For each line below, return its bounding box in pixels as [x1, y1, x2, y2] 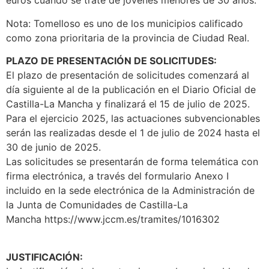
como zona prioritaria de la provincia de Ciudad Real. [6, 31, 249, 44]
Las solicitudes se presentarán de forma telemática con [6, 156, 258, 168]
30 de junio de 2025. [6, 141, 101, 154]
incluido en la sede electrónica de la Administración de [6, 184, 255, 197]
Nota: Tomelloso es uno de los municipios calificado [6, 17, 243, 29]
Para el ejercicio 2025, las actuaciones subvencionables [6, 112, 260, 125]
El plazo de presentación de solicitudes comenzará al [6, 69, 249, 82]
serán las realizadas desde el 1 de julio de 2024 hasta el [6, 127, 260, 139]
